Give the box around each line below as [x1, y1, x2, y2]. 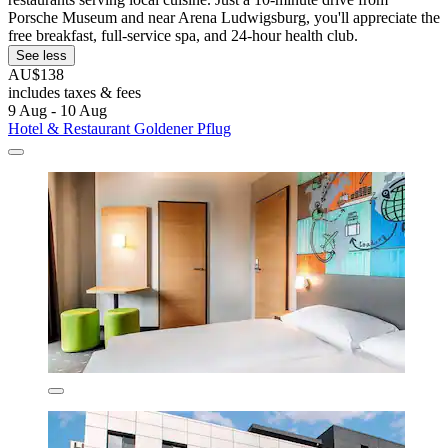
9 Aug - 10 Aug [8, 102, 107, 120]
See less [16, 48, 67, 64]
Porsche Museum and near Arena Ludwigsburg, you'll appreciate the [8, 9, 440, 27]
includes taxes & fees [8, 84, 141, 102]
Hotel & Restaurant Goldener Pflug [8, 120, 231, 138]
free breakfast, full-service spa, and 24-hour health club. [8, 27, 358, 45]
